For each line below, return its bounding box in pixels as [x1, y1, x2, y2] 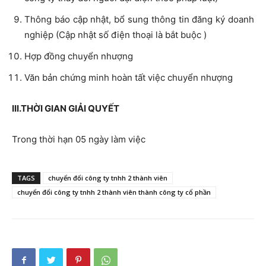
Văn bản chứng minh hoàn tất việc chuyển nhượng [24, 72, 233, 83]
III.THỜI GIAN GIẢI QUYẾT [12, 103, 119, 114]
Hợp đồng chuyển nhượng [24, 50, 133, 62]
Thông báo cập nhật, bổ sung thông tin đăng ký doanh [24, 14, 254, 25]
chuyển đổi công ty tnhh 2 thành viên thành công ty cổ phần [17, 188, 211, 197]
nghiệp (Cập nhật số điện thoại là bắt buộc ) [24, 29, 207, 40]
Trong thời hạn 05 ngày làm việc [12, 134, 145, 145]
